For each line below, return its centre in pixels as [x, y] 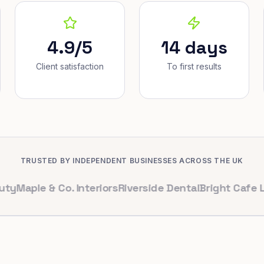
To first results [194, 66]
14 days [194, 47]
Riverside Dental [117, 188]
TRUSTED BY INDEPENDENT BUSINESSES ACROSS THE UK [132, 161]
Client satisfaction [70, 66]
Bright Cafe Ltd [196, 188]
